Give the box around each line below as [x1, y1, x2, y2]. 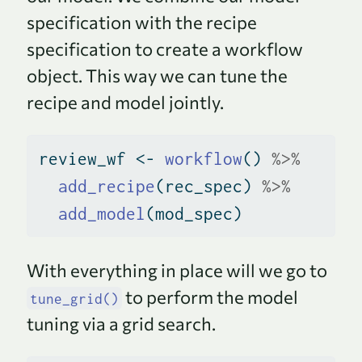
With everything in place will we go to [27, 259, 327, 281]
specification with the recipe [27, 11, 257, 33]
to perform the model [121, 285, 298, 308]
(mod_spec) [145, 204, 242, 224]
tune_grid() [29, 289, 119, 307]
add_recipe [57, 176, 155, 196]
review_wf [38, 149, 136, 169]
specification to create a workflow [27, 37, 303, 60]
